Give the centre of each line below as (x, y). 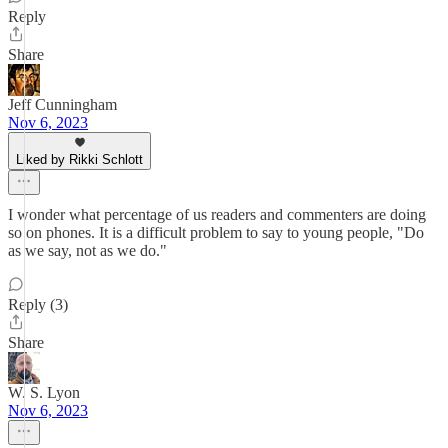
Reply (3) (38, 304)
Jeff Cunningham (62, 104)
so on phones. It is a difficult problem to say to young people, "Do (216, 232)
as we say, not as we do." (87, 250)
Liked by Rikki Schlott (79, 159)
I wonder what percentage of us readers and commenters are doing (217, 214)
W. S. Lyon (44, 392)
